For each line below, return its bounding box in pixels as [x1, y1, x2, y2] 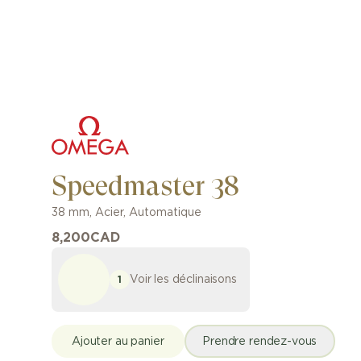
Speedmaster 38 [52, 170, 239, 201]
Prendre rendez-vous [202, 335, 317, 347]
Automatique [129, 207, 201, 218]
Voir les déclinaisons [130, 273, 237, 285]
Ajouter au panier [72, 335, 164, 347]
